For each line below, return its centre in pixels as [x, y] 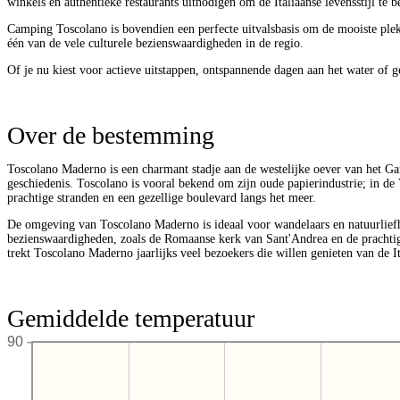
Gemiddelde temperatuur [131, 318]
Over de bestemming [111, 135]
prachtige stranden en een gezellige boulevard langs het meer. [162, 197]
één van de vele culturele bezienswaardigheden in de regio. [155, 43]
